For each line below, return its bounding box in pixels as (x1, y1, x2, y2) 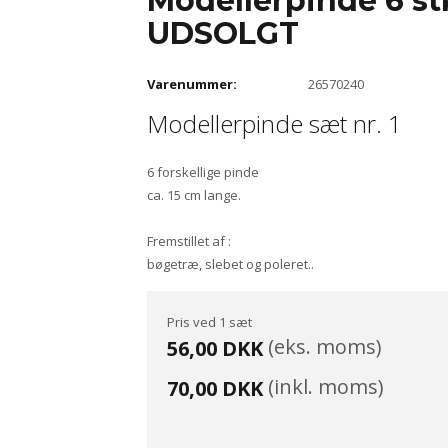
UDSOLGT (146, 15, 299, 52)
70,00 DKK (166, 374, 263, 402)
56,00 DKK (166, 334, 263, 362)
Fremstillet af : (146, 231, 231, 250)
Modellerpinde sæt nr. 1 (146, 107, 402, 141)
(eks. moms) (262, 332, 382, 360)
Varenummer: (146, 75, 237, 94)
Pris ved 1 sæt (166, 312, 252, 331)
